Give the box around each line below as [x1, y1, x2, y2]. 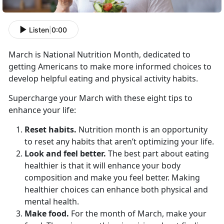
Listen [29, 25, 49, 34]
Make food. [24, 208, 69, 219]
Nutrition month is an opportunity [78, 124, 207, 135]
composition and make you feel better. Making [24, 172, 200, 183]
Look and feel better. [24, 148, 108, 159]
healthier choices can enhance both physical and [24, 184, 208, 195]
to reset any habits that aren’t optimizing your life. [24, 136, 214, 147]
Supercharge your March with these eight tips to [8, 92, 192, 104]
